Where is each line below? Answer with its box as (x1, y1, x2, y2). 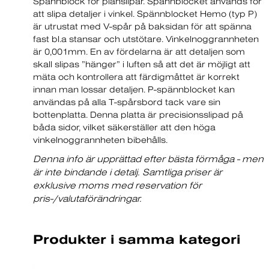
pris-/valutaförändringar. (33, 193, 142, 204)
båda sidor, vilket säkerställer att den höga (33, 122, 216, 132)
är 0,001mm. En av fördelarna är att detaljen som (33, 47, 245, 56)
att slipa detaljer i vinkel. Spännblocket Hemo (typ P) (33, 9, 257, 19)
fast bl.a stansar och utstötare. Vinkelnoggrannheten (33, 34, 259, 44)
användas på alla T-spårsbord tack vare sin (33, 97, 220, 107)
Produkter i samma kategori (33, 232, 240, 246)
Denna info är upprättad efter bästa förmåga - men (33, 154, 264, 164)
